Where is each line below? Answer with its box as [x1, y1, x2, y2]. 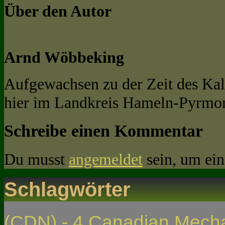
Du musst [4, 150, 69, 168]
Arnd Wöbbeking [4, 48, 124, 67]
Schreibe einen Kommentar [4, 121, 203, 140]
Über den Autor [4, 2, 111, 20]
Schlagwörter [4, 178, 131, 201]
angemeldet [69, 150, 143, 168]
